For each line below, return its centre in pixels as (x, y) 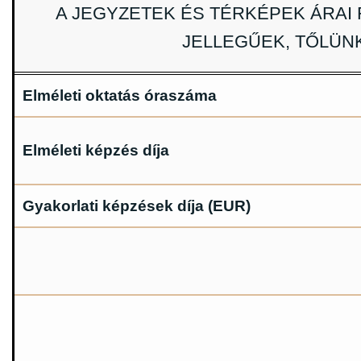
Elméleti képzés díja (96, 151)
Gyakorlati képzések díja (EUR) (137, 206)
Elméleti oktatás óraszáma (120, 96)
